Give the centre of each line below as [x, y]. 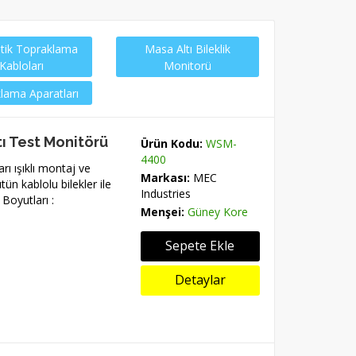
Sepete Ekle [200, 246]
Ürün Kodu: [171, 144]
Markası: [165, 178]
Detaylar [200, 280]
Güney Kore [217, 212]
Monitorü [187, 66]
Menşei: [162, 212]
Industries [165, 194]
